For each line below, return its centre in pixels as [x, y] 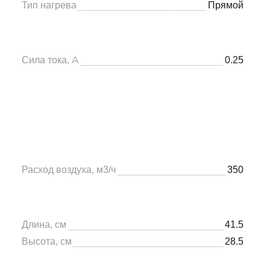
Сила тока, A [50, 60]
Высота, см [47, 241]
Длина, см [44, 224]
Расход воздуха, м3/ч [69, 170]
